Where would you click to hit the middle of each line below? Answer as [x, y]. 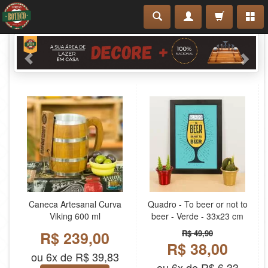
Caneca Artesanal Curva [75, 204]
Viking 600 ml [75, 216]
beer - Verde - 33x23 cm [197, 216]
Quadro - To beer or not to [197, 204]
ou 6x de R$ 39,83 [75, 257]
